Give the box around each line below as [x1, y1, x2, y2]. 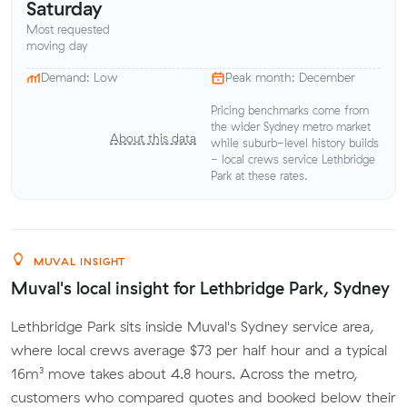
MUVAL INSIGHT [29, 254, 126, 268]
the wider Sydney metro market [211, 119, 371, 134]
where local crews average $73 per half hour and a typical [11, 340, 387, 359]
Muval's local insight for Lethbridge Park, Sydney [11, 277, 390, 299]
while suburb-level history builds [211, 135, 379, 150]
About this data [110, 131, 196, 146]
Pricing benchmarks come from [211, 103, 369, 117]
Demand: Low [41, 70, 118, 85]
